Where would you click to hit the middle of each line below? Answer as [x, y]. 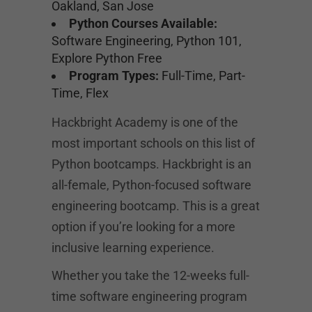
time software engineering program [149, 296]
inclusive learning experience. [133, 248]
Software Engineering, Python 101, [147, 41]
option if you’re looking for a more [143, 227]
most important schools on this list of [153, 143]
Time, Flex [80, 93]
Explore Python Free [107, 58]
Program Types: [114, 76]
